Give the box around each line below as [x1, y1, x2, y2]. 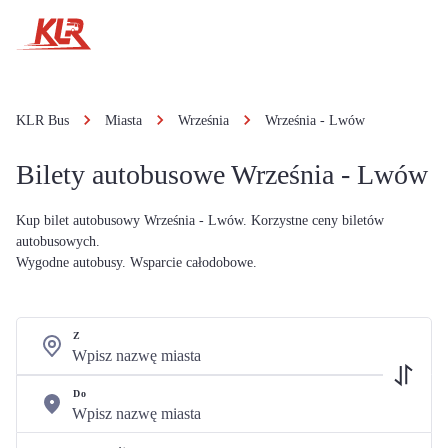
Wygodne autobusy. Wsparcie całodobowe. [16, 255, 257, 270]
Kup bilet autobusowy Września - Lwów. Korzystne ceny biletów [16, 213, 384, 228]
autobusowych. [16, 234, 100, 249]
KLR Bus [16, 113, 69, 128]
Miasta [105, 113, 142, 128]
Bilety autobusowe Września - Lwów [16, 159, 428, 190]
